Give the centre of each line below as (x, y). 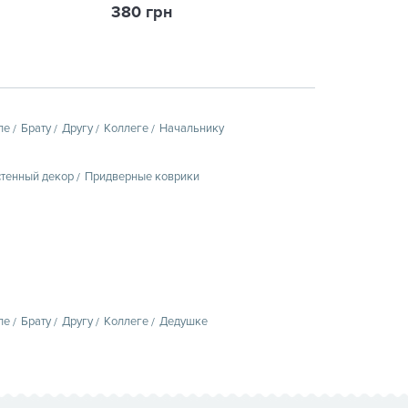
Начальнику (192, 128)
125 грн (344, 12)
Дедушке (184, 321)
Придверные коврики (142, 176)
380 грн (142, 12)
